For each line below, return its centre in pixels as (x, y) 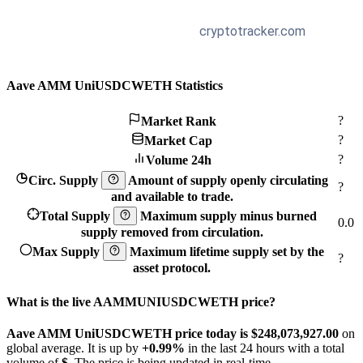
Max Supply (67, 251)
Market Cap (178, 141)
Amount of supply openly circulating (228, 180)
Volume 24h (178, 160)
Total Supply (76, 216)
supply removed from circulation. (172, 232)
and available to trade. (172, 196)
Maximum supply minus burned (229, 216)
